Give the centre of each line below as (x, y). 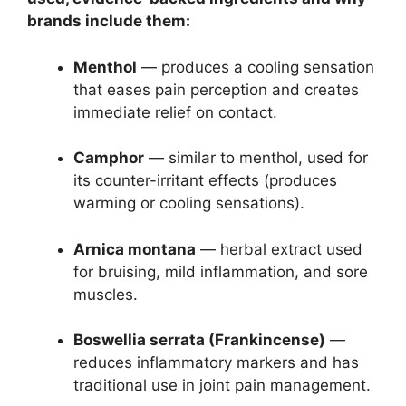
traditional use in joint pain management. (222, 386)
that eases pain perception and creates (216, 89)
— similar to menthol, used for (256, 158)
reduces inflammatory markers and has (216, 363)
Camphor (109, 158)
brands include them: (109, 21)
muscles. (106, 294)
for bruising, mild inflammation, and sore (221, 271)
